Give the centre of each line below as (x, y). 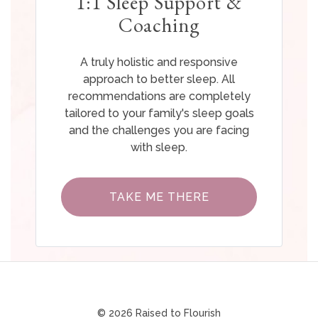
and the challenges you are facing (159, 131)
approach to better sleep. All (159, 79)
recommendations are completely (159, 97)
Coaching (159, 25)
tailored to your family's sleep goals (159, 114)
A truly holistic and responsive (159, 62)
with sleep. (159, 148)
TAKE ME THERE (159, 197)
